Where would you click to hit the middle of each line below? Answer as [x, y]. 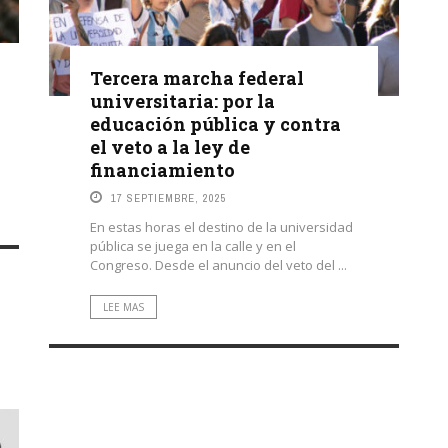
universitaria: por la [182, 101]
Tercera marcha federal [197, 78]
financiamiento [162, 170]
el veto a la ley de [170, 147]
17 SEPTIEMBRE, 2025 [169, 198]
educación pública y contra [215, 124]
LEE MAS [123, 307]
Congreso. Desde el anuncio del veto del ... [218, 265]
